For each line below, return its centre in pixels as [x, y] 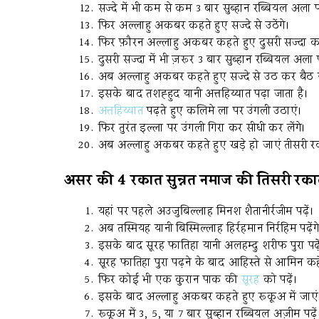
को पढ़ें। [278, 280]
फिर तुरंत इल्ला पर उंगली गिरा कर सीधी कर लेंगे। [202, 129]
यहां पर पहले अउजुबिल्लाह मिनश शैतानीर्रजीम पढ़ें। [206, 212]
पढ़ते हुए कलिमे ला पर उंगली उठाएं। [223, 111]
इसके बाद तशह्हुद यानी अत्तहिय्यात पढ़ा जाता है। [203, 94]
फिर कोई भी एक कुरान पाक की [169, 280]
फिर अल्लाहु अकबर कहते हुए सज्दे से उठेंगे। [194, 26]
